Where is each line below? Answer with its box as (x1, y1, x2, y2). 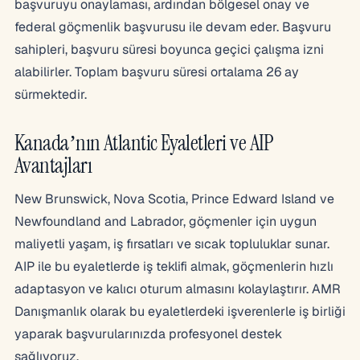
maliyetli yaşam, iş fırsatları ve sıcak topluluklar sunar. (14, 235, 329, 252)
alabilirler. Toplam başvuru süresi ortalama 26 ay (14, 63, 299, 80)
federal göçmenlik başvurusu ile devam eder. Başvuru (14, 18, 331, 35)
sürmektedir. (14, 85, 87, 103)
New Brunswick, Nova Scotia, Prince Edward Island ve (14, 190, 334, 207)
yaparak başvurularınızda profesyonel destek (14, 325, 282, 342)
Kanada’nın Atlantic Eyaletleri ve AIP (14, 128, 274, 157)
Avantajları (14, 150, 92, 179)
